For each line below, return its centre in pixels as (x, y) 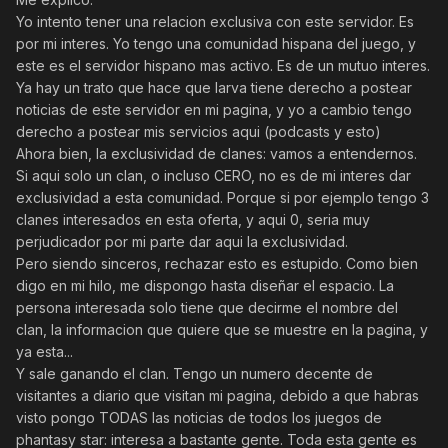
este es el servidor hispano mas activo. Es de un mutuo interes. (223, 66)
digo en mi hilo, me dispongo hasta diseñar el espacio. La (205, 286)
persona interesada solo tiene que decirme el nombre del (207, 308)
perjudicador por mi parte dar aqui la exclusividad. (182, 242)
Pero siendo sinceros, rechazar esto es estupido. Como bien (217, 264)
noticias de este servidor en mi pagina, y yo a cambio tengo (214, 110)
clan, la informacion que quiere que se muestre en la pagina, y (222, 330)
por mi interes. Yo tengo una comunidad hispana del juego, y (216, 44)
